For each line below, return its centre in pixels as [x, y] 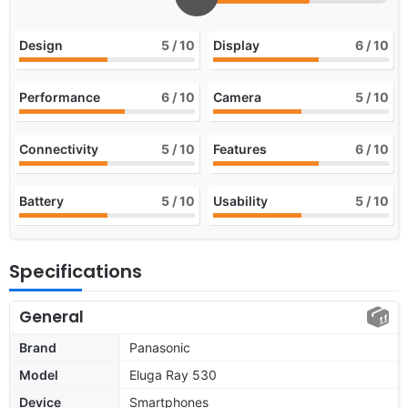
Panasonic [160, 347]
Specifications [76, 271]
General [51, 316]
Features [240, 148]
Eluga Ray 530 [173, 374]
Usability [240, 200]
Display [236, 45]
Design [41, 45]
